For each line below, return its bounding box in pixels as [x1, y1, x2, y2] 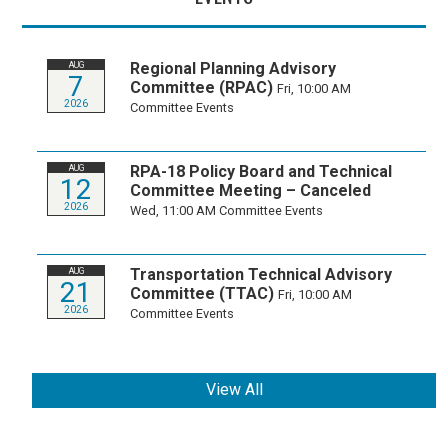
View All [205, 380, 263, 400]
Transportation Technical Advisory [130, 264, 393, 284]
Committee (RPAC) [130, 77, 274, 97]
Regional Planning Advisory [130, 58, 337, 78]
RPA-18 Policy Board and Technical [130, 161, 393, 181]
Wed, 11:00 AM [130, 202, 220, 218]
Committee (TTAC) [130, 283, 275, 303]
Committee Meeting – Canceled [130, 180, 372, 200]
